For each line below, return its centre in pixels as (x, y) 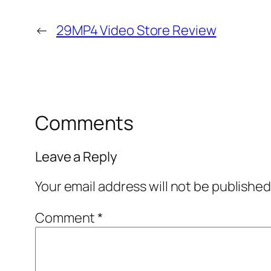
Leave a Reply (76, 157)
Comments (85, 122)
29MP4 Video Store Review (136, 30)
